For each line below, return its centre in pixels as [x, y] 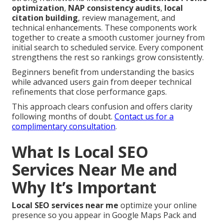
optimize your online [158, 205]
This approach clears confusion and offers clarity [102, 107]
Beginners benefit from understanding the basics [103, 72]
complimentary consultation [64, 127]
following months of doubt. [63, 117]
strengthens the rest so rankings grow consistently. [108, 57]
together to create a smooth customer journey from [108, 38]
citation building [45, 18]
